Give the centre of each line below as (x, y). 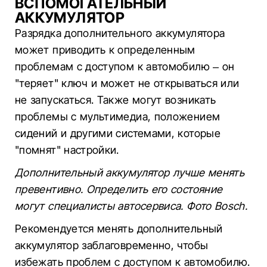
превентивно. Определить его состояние (119, 189)
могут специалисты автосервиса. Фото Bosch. (131, 206)
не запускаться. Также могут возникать (116, 100)
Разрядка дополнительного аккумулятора (120, 33)
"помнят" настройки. (67, 150)
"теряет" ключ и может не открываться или (127, 83)
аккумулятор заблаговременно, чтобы (112, 245)
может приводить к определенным (105, 50)
